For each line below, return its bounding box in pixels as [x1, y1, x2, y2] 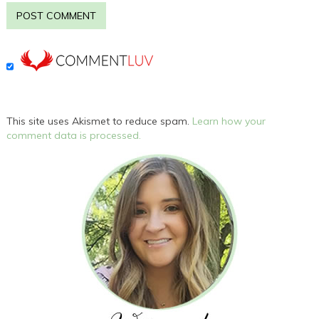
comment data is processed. [6, 128, 142, 142]
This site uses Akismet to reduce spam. [6, 114, 193, 127]
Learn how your [192, 114, 266, 127]
